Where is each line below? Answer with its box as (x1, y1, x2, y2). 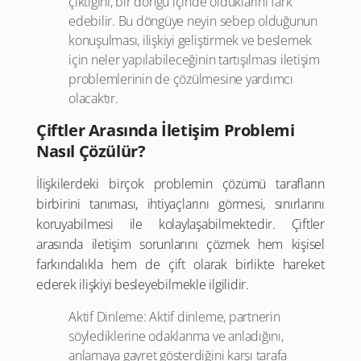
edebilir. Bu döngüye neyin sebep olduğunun (68, 12, 317, 31)
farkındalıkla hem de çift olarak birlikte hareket (36, 255, 325, 274)
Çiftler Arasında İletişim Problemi (36, 119, 295, 142)
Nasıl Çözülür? (36, 140, 146, 163)
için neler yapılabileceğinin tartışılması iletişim (68, 51, 320, 69)
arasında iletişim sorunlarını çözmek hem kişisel (36, 235, 325, 254)
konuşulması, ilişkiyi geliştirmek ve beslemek (68, 31, 313, 50)
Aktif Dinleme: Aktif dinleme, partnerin (68, 308, 280, 326)
